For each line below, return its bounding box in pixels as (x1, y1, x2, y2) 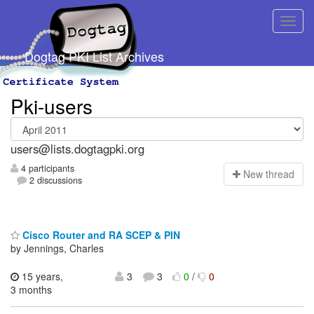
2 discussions (27, 174, 83, 187)
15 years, (19, 268, 63, 283)
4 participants (18, 162, 74, 175)
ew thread (250, 167, 294, 182)
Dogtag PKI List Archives (25, 47, 164, 65)
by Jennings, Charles (11, 240, 104, 255)
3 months (11, 282, 52, 296)
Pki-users (11, 92, 93, 120)
